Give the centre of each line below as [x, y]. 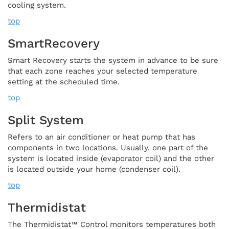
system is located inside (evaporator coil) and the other [111, 158]
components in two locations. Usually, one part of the [108, 147]
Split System [46, 120]
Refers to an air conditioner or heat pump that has [101, 137]
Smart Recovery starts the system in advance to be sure [113, 60]
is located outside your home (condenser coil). [94, 169]
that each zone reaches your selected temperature [102, 71]
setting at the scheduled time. [64, 82]
